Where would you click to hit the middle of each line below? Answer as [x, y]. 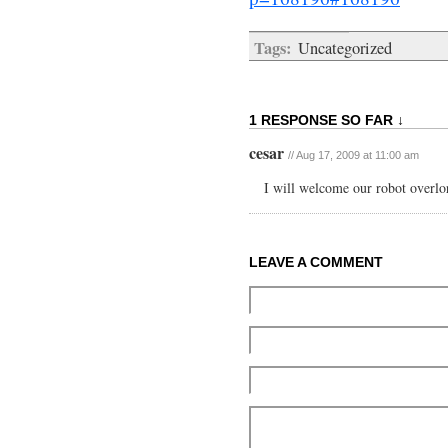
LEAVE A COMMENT [316, 261]
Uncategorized [345, 47]
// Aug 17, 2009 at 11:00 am [353, 154]
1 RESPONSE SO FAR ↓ [326, 119]
